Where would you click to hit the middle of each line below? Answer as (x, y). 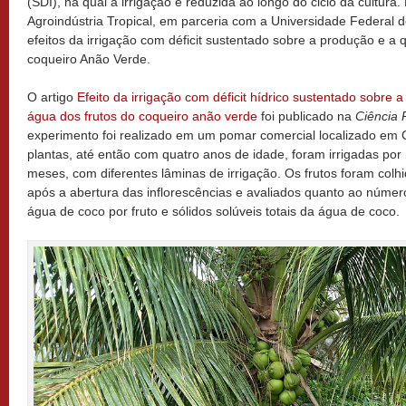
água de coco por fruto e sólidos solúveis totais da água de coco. (213, 211)
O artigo (52, 97)
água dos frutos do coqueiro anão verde (142, 116)
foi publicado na (306, 116)
